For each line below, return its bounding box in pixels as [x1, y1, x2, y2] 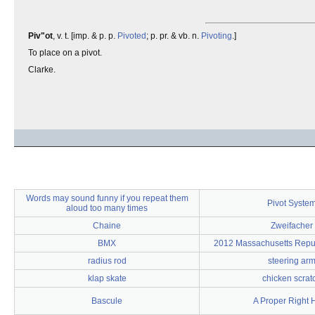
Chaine [93, 221, 121, 231]
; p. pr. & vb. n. [146, 31, 201, 41]
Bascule [91, 296, 122, 306]
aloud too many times [66, 203, 148, 213]
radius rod [87, 256, 127, 266]
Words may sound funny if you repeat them [25, 193, 188, 203]
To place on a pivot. [28, 48, 102, 58]
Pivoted [117, 31, 146, 41]
